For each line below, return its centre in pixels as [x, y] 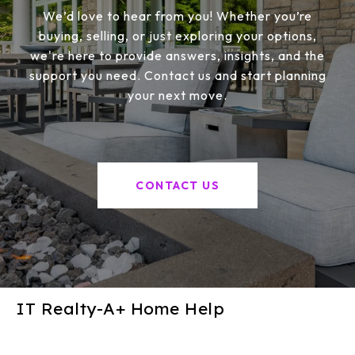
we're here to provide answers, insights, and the [177, 55]
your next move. [177, 95]
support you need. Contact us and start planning [177, 75]
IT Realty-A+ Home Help [120, 308]
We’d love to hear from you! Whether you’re [177, 15]
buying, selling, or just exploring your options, [177, 35]
